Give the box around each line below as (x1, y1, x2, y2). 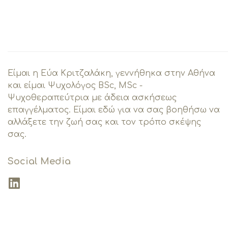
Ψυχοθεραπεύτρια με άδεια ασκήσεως (8, 93, 177, 102)
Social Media (8, 156, 71, 166)
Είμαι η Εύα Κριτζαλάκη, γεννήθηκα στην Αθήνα (8, 68, 215, 78)
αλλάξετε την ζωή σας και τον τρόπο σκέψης (8, 117, 201, 127)
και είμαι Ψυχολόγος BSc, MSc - (8, 80, 142, 90)
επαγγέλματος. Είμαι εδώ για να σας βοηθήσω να (8, 105, 220, 115)
